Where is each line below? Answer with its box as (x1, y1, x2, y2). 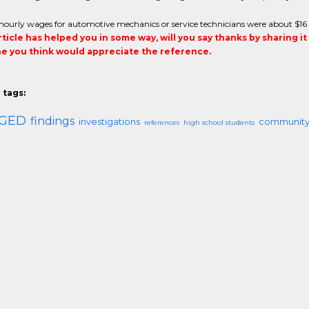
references (143, 118, 179, 127)
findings (30, 114, 74, 128)
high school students (183, 118, 255, 127)
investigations (78, 116, 140, 127)
